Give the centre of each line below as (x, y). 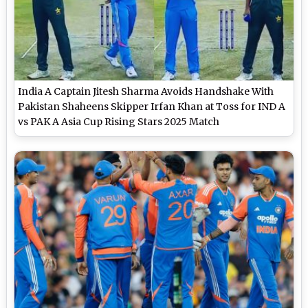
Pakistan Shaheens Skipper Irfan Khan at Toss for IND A (152, 106)
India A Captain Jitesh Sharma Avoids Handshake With (146, 91)
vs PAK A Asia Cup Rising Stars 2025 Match (119, 121)
